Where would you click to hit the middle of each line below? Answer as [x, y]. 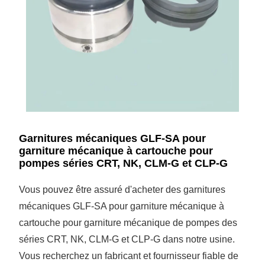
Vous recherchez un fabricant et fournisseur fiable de [129, 256]
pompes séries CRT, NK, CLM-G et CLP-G [124, 163]
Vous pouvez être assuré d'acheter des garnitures [122, 189]
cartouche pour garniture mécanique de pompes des [128, 222]
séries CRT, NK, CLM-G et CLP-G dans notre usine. [127, 239]
